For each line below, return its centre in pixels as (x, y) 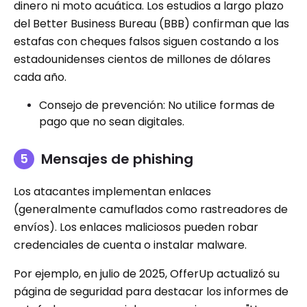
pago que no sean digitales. (112, 121)
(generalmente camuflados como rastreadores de (151, 209)
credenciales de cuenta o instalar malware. (130, 245)
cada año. (40, 77)
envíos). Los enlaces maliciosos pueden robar (136, 227)
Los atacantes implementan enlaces (112, 191)
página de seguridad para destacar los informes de (151, 291)
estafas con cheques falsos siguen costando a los (146, 41)
